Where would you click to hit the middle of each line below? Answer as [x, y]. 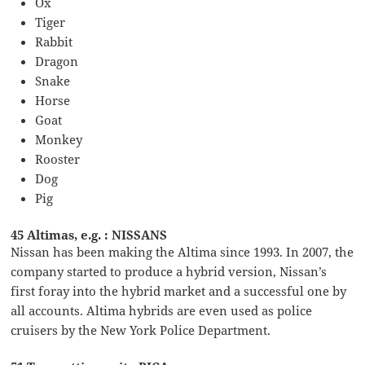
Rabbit [54, 42]
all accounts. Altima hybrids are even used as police [162, 311]
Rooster [58, 159]
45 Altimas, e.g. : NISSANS [89, 235]
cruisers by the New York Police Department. [141, 330]
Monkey [59, 140]
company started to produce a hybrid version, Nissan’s [169, 272]
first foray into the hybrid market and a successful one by [179, 291]
